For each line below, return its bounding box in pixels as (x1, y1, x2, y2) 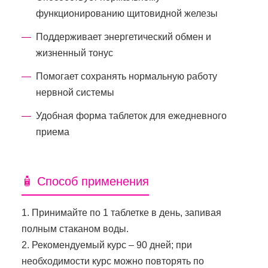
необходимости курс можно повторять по (22, 255, 204, 266)
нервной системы (36, 87, 114, 98)
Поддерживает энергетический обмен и (36, 31, 211, 42)
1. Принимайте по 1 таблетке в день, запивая (22, 207, 221, 218)
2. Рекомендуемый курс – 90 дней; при (22, 239, 192, 250)
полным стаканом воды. (22, 223, 129, 234)
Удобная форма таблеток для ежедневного (36, 110, 227, 121)
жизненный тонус (36, 47, 113, 58)
